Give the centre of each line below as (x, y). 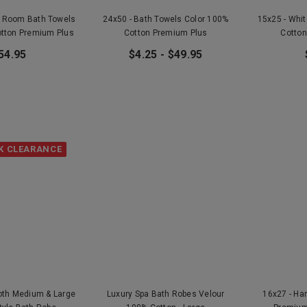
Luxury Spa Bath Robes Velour (165, 294)
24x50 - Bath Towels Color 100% (166, 19)
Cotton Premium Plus (165, 33)
